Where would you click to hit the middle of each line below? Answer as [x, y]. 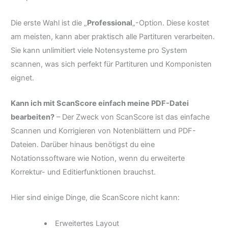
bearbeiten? [33, 117]
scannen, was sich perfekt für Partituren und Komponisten [111, 64]
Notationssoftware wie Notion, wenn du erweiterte [98, 159]
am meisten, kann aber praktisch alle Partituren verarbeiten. [113, 36]
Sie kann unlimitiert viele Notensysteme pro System [99, 50]
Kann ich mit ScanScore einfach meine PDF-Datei [100, 104]
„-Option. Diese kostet [171, 23]
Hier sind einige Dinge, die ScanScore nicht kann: [95, 198]
